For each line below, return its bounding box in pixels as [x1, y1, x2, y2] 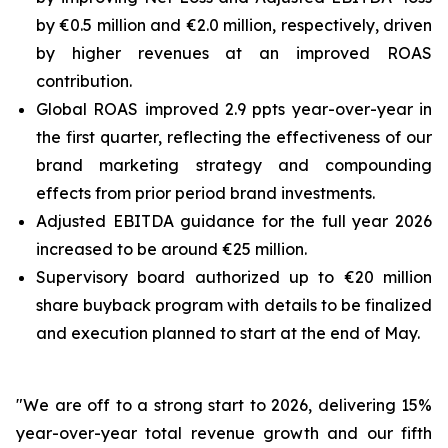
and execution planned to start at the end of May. [36, 323, 420, 343]
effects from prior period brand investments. [36, 183, 375, 203]
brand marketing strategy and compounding [36, 155, 432, 175]
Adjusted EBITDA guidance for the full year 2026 [36, 211, 432, 231]
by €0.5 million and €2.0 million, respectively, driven [36, 15, 432, 35]
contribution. [36, 71, 132, 91]
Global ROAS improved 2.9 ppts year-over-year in [36, 99, 432, 119]
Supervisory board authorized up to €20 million [36, 267, 432, 287]
